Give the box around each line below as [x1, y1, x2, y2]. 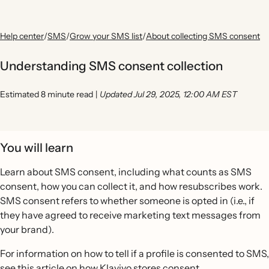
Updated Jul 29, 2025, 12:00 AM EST [100, 89, 237, 100]
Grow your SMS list [70, 31, 142, 41]
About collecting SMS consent [146, 31, 260, 41]
